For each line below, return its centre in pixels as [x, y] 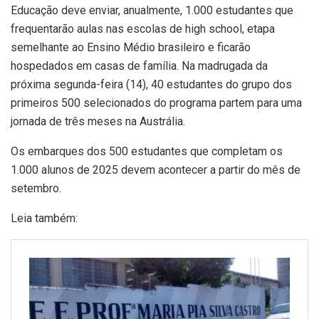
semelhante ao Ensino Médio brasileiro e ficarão [131, 48]
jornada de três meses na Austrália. [98, 122]
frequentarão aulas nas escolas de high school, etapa [143, 29]
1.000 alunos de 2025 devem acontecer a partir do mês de [156, 170]
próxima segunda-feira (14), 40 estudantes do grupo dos [151, 85]
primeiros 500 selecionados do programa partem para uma [156, 103]
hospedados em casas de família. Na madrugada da [139, 66]
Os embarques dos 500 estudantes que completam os [147, 152]
